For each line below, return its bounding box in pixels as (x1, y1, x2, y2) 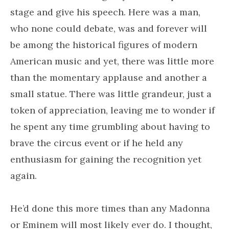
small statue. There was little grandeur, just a (10, 88, 212, 100)
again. (10, 170, 37, 181)
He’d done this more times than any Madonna (10, 202, 210, 214)
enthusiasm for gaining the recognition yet (10, 153, 201, 165)
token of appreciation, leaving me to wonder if (10, 104, 215, 116)
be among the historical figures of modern (10, 39, 197, 51)
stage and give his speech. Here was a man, (10, 6, 200, 18)
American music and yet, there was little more (10, 55, 214, 67)
